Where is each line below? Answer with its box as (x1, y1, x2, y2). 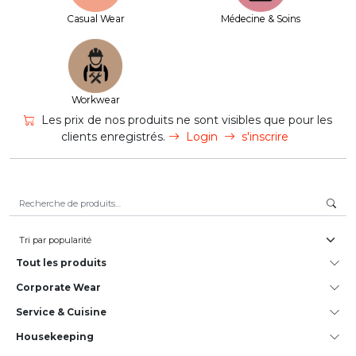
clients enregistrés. (61, 130, 168, 144)
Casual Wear (66, 13, 125, 25)
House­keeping (16, 331, 94, 342)
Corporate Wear (16, 281, 101, 293)
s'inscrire (242, 130, 288, 144)
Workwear (71, 94, 120, 106)
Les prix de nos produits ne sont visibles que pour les (41, 113, 332, 127)
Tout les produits (16, 257, 106, 269)
